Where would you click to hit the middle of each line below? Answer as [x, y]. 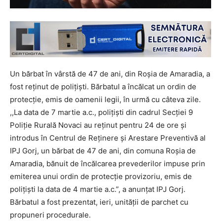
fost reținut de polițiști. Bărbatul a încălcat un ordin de [103, 86]
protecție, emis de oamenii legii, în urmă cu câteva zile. [105, 99]
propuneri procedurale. [50, 215]
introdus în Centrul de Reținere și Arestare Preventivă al [108, 138]
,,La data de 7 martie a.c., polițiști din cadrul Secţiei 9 [101, 112]
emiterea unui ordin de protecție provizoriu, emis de [101, 176]
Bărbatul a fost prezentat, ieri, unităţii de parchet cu [99, 202]
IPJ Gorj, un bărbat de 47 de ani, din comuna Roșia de [103, 150]
